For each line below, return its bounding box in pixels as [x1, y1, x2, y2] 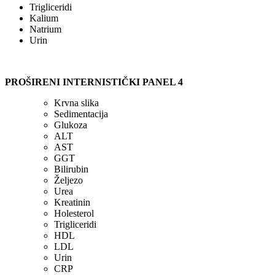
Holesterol [54, 207, 94, 219]
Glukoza [54, 119, 87, 130]
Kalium [29, 12, 58, 23]
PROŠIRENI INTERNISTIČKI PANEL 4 [5, 76, 244, 87]
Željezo [54, 174, 83, 185]
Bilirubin [54, 163, 88, 174]
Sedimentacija [54, 108, 108, 119]
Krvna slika [54, 97, 99, 108]
